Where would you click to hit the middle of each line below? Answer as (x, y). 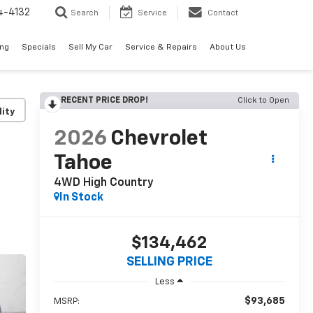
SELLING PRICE (169, 262)
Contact (223, 13)
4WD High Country (103, 183)
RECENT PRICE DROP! (104, 101)
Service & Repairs (161, 48)
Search (85, 13)
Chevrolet (159, 139)
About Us (228, 48)
